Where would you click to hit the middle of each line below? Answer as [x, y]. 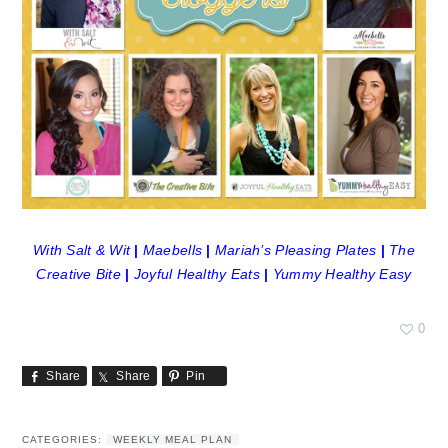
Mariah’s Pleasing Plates [295, 250]
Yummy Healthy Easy [342, 274]
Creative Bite [78, 274]
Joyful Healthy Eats [196, 274]
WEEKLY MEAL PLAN [173, 439]
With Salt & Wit [82, 250]
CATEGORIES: [64, 439]
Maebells [172, 250]
